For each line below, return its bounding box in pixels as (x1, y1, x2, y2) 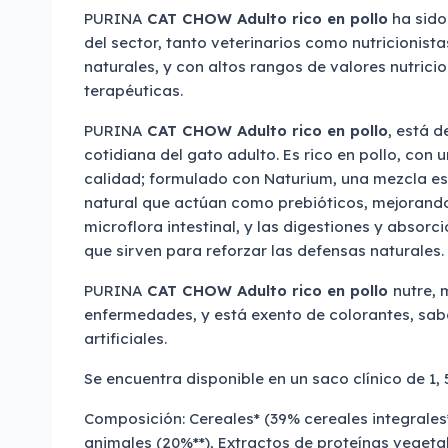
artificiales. (84, 329, 167, 348)
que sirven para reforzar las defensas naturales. (84, 241, 444, 260)
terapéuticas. (84, 81, 183, 100)
